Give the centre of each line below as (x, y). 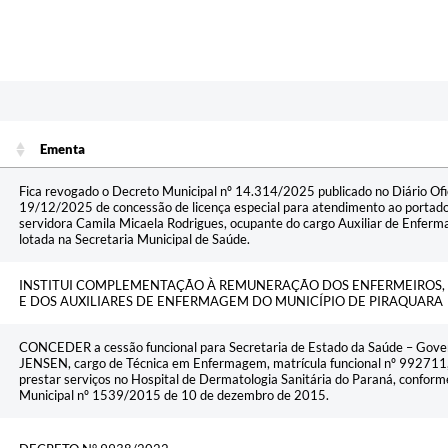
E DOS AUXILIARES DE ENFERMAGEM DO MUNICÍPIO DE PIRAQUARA (231, 301)
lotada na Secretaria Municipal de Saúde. (134, 239)
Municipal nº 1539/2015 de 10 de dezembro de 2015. (174, 395)
